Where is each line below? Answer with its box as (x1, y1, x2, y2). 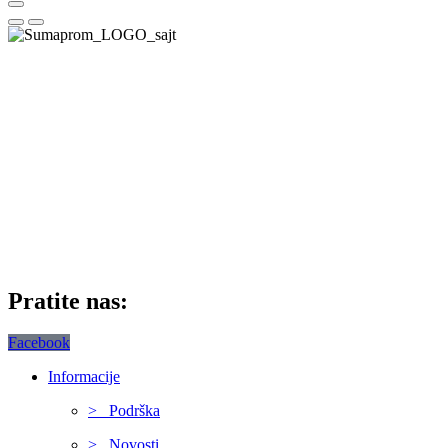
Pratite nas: (8, 287, 128, 314)
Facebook (8, 334, 70, 352)
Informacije (48, 368, 120, 386)
